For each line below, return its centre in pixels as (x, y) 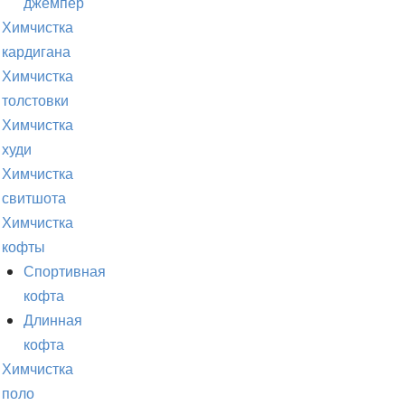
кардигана (36, 52)
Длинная (53, 320)
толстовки (35, 101)
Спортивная (65, 272)
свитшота (34, 198)
